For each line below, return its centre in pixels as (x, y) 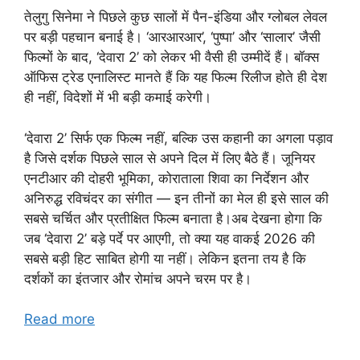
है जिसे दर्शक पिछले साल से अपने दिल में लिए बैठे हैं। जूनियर (170, 158)
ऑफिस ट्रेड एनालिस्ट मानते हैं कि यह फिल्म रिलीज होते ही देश (176, 78)
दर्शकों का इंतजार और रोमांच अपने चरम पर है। (138, 278)
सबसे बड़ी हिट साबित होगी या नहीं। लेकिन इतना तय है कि (165, 258)
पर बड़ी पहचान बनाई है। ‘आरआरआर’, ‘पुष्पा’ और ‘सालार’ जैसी (172, 37)
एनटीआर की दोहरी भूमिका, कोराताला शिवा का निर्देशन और (166, 178)
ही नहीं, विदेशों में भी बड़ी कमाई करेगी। (118, 98)
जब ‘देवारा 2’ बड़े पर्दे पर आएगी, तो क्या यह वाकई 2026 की (170, 238)
